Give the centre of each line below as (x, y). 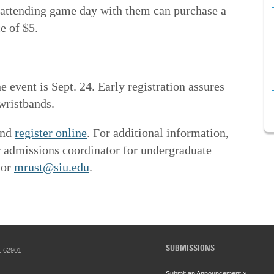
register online (51, 132)
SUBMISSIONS (191, 248)
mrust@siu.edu (52, 167)
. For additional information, (158, 132)
